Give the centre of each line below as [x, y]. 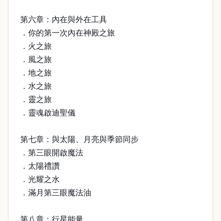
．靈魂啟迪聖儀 [48, 113]
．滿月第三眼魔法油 [56, 193]
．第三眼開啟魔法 [52, 153]
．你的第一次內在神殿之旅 [68, 33]
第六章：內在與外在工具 [64, 19]
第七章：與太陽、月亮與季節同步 [79, 139]
